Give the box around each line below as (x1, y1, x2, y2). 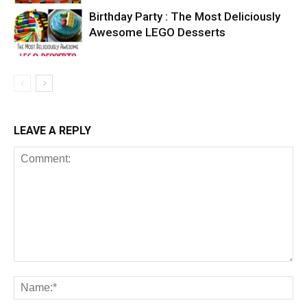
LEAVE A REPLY (14, 124, 91, 137)
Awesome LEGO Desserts (89, 25, 225, 39)
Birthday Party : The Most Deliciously (89, 10, 280, 23)
